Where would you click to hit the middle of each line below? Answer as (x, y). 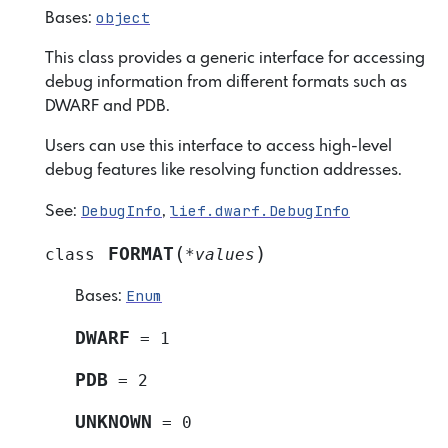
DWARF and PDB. (107, 106)
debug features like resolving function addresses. (223, 170)
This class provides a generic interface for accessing (235, 58)
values (225, 254)
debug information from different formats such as (226, 82)
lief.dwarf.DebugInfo (260, 210)
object (123, 17)
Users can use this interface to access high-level (218, 146)
